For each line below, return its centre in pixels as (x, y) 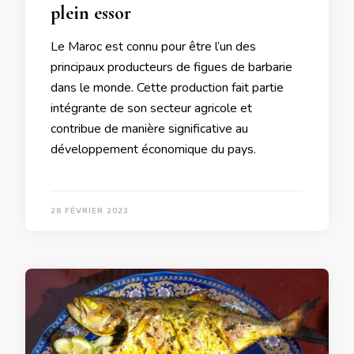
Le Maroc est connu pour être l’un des (153, 46)
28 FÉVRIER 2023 (90, 211)
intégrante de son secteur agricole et (151, 108)
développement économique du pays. (153, 149)
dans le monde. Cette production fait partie (167, 87)
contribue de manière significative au (149, 128)
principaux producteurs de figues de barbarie (171, 67)
